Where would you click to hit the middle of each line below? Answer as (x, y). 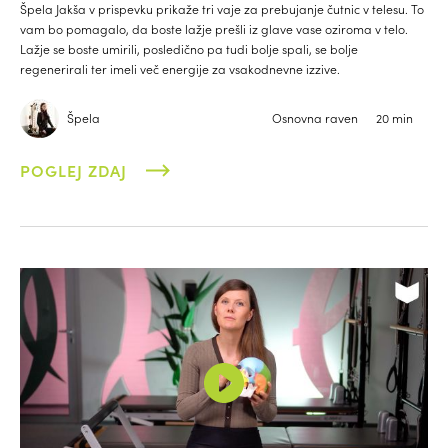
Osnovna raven (316, 118)
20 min (394, 118)
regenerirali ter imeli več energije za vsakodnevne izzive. (180, 69)
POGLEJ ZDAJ (73, 170)
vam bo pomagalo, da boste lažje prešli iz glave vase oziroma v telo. (214, 29)
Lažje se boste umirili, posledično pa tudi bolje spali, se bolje (189, 49)
